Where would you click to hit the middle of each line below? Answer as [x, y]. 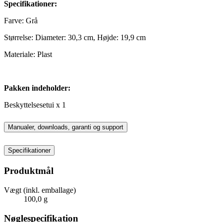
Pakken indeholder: [37, 88]
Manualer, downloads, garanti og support [66, 127]
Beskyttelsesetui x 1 [35, 105]
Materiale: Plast [28, 54]
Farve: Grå [21, 20]
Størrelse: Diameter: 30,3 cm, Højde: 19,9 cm [75, 37]
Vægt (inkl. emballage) [40, 190]
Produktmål [29, 171]
